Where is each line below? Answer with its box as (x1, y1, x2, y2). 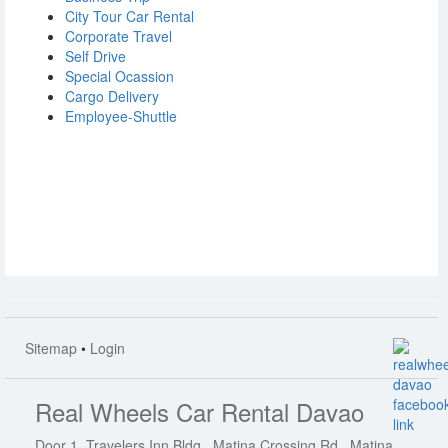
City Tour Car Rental (65, 5, 194, 26)
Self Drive (65, 45, 126, 66)
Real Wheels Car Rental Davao (35, 393, 364, 429)
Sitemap (25, 337, 77, 358)
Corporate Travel (65, 25, 172, 46)
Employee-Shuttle (65, 105, 177, 126)
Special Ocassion (65, 65, 174, 86)
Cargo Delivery (65, 85, 159, 106)
